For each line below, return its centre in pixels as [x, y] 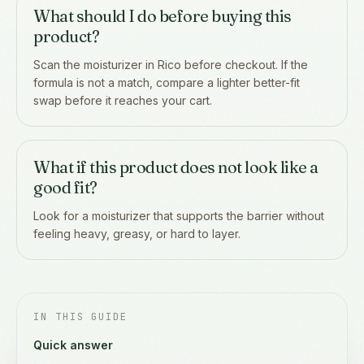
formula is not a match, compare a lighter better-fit [167, 82]
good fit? [65, 187]
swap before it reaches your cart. [123, 100]
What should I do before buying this [162, 15]
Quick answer [73, 344]
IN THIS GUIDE [80, 316]
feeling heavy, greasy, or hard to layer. [137, 233]
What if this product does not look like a [176, 167]
